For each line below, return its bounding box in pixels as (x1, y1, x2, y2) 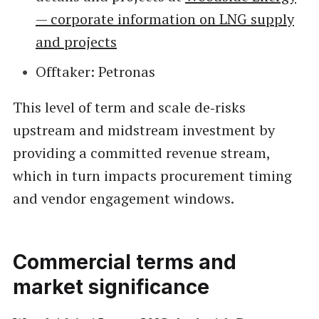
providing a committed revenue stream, (12, 142, 270, 162)
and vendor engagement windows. (12, 188, 234, 208)
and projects (35, 31, 117, 51)
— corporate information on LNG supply (35, 9, 294, 28)
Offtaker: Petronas (35, 61, 155, 81)
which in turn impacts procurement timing (12, 165, 292, 185)
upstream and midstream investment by (12, 120, 275, 140)
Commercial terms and (12, 249, 236, 274)
